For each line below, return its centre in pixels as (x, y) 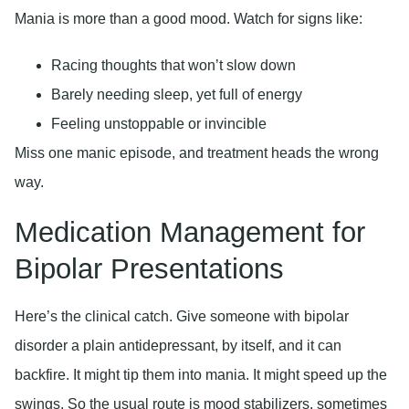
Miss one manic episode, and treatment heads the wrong (197, 153)
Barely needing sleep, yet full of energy (177, 95)
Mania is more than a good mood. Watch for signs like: (189, 18)
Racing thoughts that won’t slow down (173, 66)
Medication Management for (190, 233)
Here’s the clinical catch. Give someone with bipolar (182, 317)
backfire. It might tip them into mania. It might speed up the (201, 375)
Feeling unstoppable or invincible (159, 124)
